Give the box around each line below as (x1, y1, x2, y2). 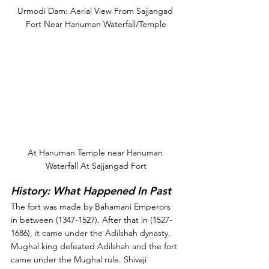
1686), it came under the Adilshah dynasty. (11, 227, 173, 238)
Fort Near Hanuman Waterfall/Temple (26, 18, 166, 29)
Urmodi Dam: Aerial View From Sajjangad (17, 5, 175, 16)
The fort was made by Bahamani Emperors (11, 201, 173, 212)
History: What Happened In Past (11, 183, 171, 198)
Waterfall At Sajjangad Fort (46, 160, 147, 171)
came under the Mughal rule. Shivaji (11, 253, 149, 265)
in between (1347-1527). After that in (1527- (11, 214, 172, 225)
